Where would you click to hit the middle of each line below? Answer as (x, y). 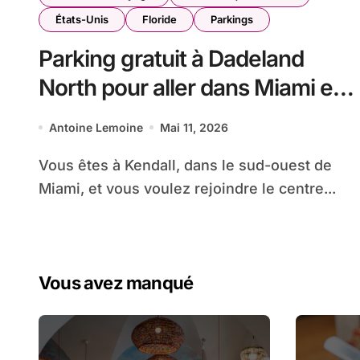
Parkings (232, 19)
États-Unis (82, 19)
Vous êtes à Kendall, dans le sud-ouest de (43, 165)
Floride (160, 19)
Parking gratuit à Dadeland (171, 58)
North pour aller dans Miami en (192, 87)
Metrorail (84, 116)
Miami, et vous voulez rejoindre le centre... (187, 188)
